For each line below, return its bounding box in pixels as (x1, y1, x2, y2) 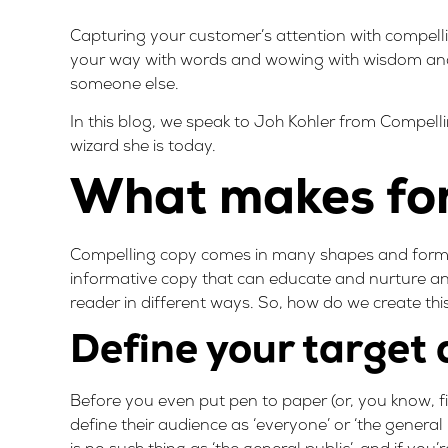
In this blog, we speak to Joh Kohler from (70, 115, 380, 132)
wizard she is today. (70, 139, 216, 156)
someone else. (70, 76, 179, 93)
